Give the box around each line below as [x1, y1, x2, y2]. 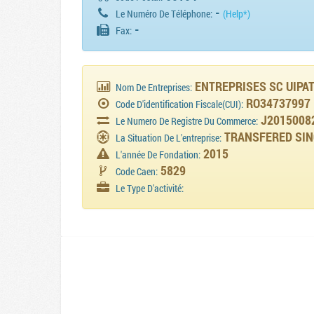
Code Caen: [116, 165, 158, 178]
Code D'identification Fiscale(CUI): [116, 98, 244, 111]
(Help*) [223, 8, 251, 20]
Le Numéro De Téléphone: [116, 8, 213, 20]
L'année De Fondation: [116, 149, 201, 161]
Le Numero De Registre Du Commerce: [116, 115, 259, 128]
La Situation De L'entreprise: [116, 132, 222, 144]
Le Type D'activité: [116, 182, 184, 195]
